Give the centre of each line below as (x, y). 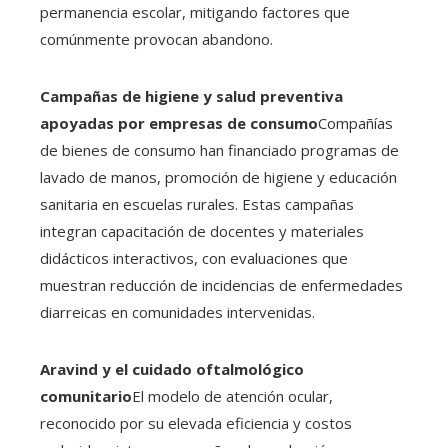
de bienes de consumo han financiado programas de (219, 150)
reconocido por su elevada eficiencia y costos (196, 423)
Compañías (355, 123)
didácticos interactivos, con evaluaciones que (194, 258)
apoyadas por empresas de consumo (179, 123)
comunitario (86, 396)
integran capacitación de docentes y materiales (202, 231)
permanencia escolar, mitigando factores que (195, 12)
